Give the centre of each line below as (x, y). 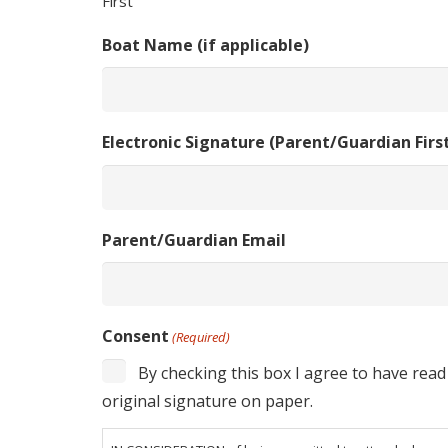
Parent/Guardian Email (194, 239)
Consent (135, 336)
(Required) (201, 337)
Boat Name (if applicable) (205, 45)
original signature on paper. (207, 401)
